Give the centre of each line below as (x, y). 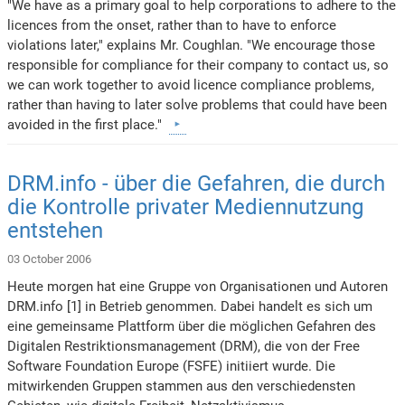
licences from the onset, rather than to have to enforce (172, 25)
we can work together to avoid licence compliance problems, (191, 85)
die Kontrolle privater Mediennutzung (186, 207)
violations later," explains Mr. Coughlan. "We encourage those (192, 45)
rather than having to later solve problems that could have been (198, 104)
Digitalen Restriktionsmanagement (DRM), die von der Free (184, 346)
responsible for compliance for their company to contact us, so (198, 65)
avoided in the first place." (89, 124)
